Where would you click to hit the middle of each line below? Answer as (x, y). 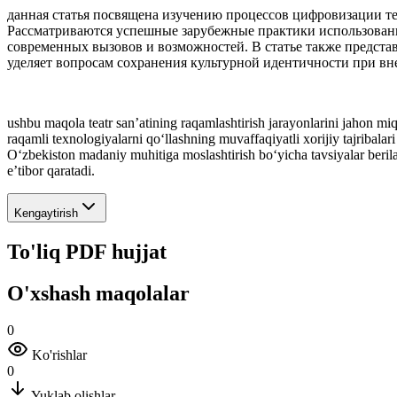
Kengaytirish (46, 213)
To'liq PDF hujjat (87, 251)
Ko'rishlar (59, 355)
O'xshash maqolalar (98, 293)
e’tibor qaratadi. (51, 170)
